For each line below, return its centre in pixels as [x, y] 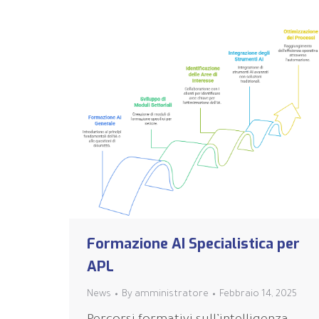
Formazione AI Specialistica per [193, 244]
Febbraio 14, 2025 [258, 294]
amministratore [172, 294]
